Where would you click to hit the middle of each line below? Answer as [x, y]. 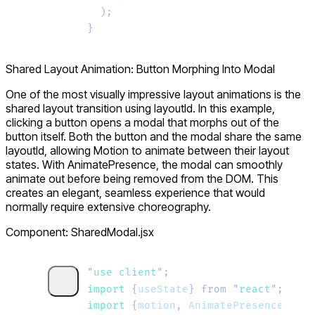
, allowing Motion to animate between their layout [167, 151]
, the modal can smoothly [219, 165]
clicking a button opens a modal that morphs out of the [142, 123]
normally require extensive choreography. [108, 207]
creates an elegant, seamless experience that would [135, 193]
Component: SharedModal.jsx [80, 232]
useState [163, 289]
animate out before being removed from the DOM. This [142, 179]
